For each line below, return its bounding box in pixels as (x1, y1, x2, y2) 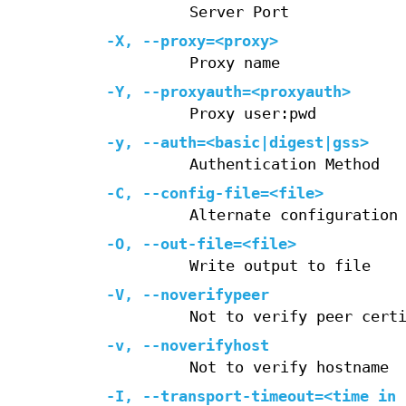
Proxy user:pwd (188, 105, 316, 123)
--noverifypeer (142, 286, 269, 304)
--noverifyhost (142, 337, 269, 355)
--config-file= (142, 185, 269, 203)
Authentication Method (188, 156, 380, 174)
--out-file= (142, 236, 242, 254)
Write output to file (188, 257, 371, 275)
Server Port (188, 4, 289, 22)
